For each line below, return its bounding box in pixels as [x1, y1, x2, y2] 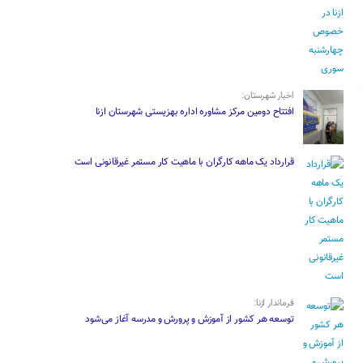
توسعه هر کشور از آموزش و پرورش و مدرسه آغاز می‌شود [85, 312, 294, 327]
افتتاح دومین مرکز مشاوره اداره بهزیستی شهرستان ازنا [95, 104, 294, 119]
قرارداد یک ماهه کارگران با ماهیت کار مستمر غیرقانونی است [74, 155, 294, 170]
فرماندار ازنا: [254, 297, 294, 311]
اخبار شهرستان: [241, 88, 294, 103]
